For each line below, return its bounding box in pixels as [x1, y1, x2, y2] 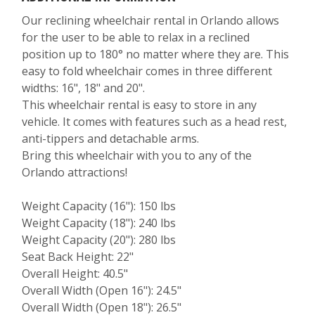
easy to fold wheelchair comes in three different [22, 63, 273, 79]
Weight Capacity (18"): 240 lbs [22, 215, 176, 231]
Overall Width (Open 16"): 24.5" [22, 283, 182, 298]
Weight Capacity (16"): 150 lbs [22, 198, 176, 214]
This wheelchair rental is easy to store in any [22, 97, 257, 112]
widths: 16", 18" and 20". [22, 80, 146, 96]
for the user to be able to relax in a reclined [22, 30, 250, 45]
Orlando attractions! [22, 165, 128, 180]
